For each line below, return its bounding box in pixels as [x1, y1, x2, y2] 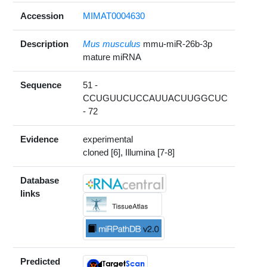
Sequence [20, 80, 62, 91]
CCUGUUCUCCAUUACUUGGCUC [83, 93, 228, 104]
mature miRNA [83, 52, 142, 63]
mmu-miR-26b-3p [143, 39, 213, 49]
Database [20, 175, 60, 186]
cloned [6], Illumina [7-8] [83, 147, 175, 158]
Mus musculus [83, 39, 141, 49]
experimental [83, 134, 133, 145]
